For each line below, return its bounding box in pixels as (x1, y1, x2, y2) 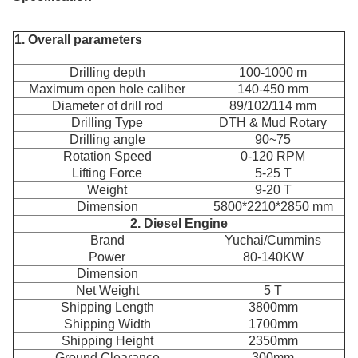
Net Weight (75, 284, 139, 297)
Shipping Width (63, 317, 151, 331)
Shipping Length (60, 300, 154, 314)
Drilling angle (69, 133, 145, 146)
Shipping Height (61, 334, 153, 348)
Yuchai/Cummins (225, 233, 321, 247)
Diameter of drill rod (51, 99, 163, 113)
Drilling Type (71, 116, 143, 129)
